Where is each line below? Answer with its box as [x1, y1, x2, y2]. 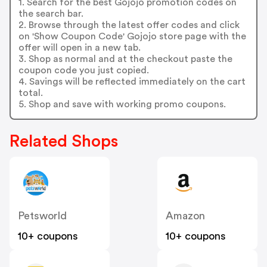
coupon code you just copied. [18, 65, 149, 75]
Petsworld [18, 210, 67, 222]
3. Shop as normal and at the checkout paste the [18, 54, 232, 64]
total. [18, 88, 43, 98]
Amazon [166, 210, 205, 222]
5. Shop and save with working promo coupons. [18, 99, 226, 109]
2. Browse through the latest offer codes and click [18, 20, 240, 30]
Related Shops [10, 133, 118, 150]
